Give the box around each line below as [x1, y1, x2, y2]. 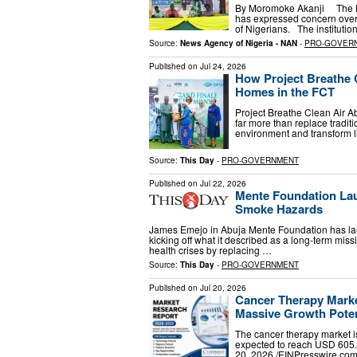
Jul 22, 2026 [200, 178, 246, 190]
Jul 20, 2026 [200, 281, 246, 293]
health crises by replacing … [149, 242, 272, 257]
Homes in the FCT [235, 83, 335, 101]
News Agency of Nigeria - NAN [180, 37, 297, 49]
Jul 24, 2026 [200, 61, 246, 73]
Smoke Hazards [235, 200, 323, 218]
